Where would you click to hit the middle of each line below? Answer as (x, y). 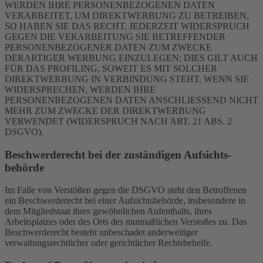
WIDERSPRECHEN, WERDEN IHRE (80, 89)
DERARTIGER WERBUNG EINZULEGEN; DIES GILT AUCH (131, 58)
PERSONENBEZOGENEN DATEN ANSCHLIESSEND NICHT (131, 100)
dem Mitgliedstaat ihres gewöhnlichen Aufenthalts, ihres (108, 211)
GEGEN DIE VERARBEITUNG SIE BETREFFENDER (115, 36)
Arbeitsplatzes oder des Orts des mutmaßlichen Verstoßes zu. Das (126, 222)
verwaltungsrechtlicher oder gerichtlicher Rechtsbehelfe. (109, 243)
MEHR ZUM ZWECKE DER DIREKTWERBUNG (105, 110)
